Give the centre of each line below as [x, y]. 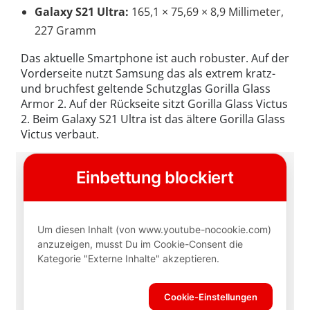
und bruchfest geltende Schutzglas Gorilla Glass [146, 89]
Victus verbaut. [60, 135]
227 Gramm [65, 31]
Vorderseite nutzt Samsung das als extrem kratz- [148, 74]
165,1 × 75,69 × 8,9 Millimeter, [206, 12]
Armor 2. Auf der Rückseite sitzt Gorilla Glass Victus [154, 104]
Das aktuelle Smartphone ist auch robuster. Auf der [155, 58]
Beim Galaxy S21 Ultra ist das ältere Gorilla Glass [159, 119]
